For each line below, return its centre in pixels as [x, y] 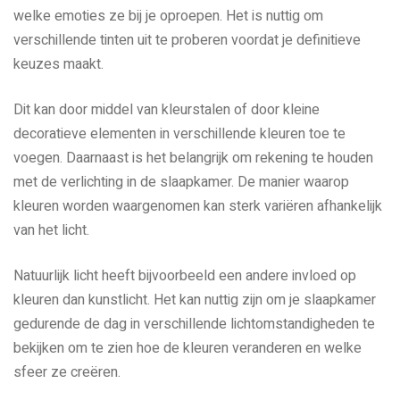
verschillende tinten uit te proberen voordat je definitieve [187, 41]
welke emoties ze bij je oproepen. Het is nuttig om [168, 17]
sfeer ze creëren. [67, 373]
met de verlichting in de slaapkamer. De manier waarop [181, 183]
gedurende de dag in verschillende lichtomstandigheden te [194, 325]
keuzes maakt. [58, 65]
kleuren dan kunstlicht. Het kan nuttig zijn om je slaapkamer [195, 300]
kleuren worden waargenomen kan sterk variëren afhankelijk [198, 207]
